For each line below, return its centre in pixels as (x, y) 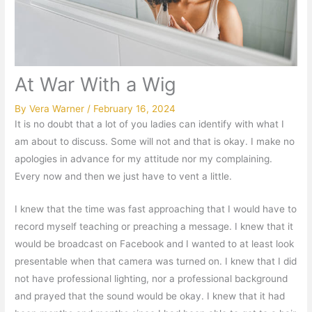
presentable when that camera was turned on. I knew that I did (156, 262)
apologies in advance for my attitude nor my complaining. (144, 159)
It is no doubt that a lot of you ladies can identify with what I (150, 124)
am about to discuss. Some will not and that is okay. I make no (155, 142)
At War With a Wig (96, 85)
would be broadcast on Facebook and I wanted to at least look (155, 244)
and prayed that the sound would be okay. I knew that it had (150, 296)
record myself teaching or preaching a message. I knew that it (154, 227)
